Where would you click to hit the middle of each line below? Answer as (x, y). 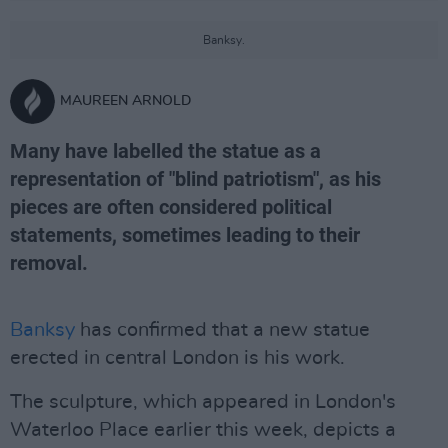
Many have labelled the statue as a (165, 151)
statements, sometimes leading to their (185, 235)
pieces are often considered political (171, 207)
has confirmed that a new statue (222, 330)
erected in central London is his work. (177, 358)
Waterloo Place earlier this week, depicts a (203, 430)
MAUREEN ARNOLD (125, 101)
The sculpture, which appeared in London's (203, 402)
